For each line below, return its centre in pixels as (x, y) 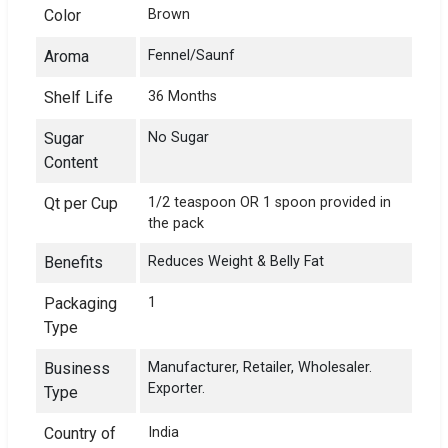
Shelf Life (78, 97)
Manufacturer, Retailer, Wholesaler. (260, 367)
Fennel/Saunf (191, 55)
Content (71, 162)
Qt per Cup (81, 203)
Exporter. (176, 388)
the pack (176, 223)
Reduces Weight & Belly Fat (236, 261)
